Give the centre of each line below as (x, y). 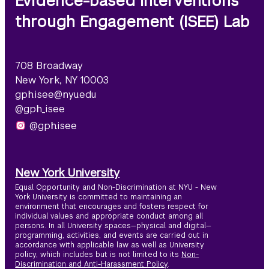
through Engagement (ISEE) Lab (133, 22)
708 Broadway (49, 66)
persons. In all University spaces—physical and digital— (113, 226)
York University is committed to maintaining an (99, 197)
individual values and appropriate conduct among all (109, 216)
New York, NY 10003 (62, 80)
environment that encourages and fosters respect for (112, 207)
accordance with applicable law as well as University (110, 245)
